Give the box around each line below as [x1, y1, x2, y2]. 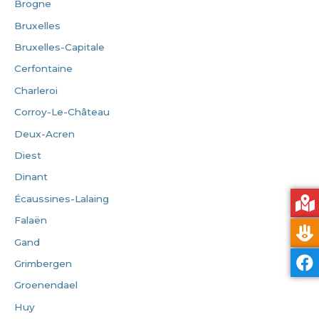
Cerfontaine [14, 63, 73, 75]
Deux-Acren [14, 127, 75, 140]
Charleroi [14, 84, 58, 96]
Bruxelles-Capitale [14, 41, 105, 53]
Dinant [14, 171, 48, 183]
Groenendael [14, 279, 78, 291]
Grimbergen [14, 258, 72, 270]
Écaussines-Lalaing [14, 192, 109, 204]
